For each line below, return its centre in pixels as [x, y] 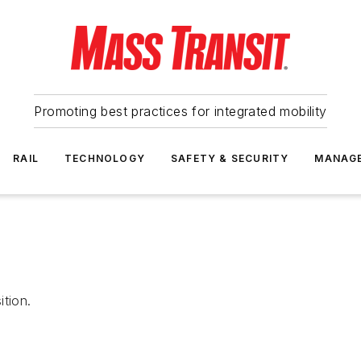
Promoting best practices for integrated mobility [180, 111]
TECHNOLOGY [105, 158]
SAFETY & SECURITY [230, 158]
